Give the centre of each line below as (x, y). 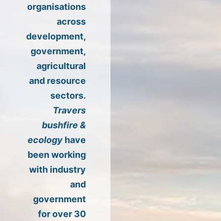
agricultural (61, 66)
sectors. (68, 95)
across (71, 21)
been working (57, 155)
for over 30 (62, 214)
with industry (57, 169)
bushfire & (64, 125)
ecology (45, 140)
